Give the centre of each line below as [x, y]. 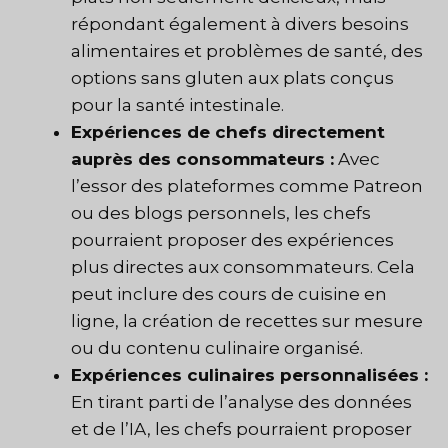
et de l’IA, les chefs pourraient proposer [241, 429]
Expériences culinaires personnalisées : [249, 375]
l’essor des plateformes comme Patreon [247, 186]
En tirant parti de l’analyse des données [241, 402]
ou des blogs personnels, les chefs [221, 213]
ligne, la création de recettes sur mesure [247, 321]
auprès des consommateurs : [202, 159]
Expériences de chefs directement [228, 132]
